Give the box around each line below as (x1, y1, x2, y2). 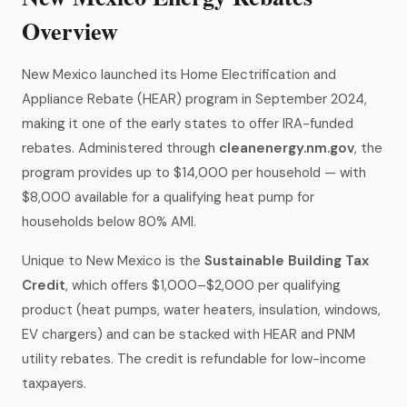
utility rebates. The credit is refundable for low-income (22, 350, 366, 368)
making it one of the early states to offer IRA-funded (22, 114, 353, 133)
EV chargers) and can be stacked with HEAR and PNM (22, 325, 355, 343)
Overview (22, 14, 118, 48)
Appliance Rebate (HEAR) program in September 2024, (22, 90, 367, 108)
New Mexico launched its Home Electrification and (22, 65, 336, 84)
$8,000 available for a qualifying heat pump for (22, 188, 314, 206)
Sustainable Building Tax (204, 252, 369, 270)
